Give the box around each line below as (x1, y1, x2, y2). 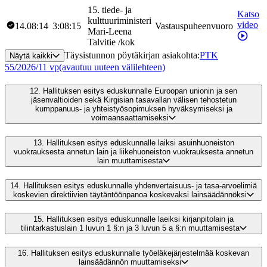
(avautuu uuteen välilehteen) (59, 61, 165, 72)
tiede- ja (102, 4, 132, 15)
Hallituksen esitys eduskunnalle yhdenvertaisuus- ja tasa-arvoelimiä (23, 181, 257, 190)
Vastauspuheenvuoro (155, 20, 233, 31)
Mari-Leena (88, 26, 132, 36)
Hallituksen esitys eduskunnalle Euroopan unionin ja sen (43, 86, 237, 96)
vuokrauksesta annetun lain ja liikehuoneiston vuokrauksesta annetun (14, 147, 253, 156)
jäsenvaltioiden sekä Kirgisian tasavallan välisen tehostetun (30, 95, 237, 105)
